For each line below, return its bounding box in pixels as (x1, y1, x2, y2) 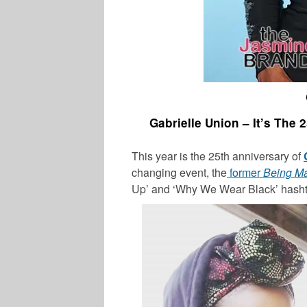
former (227, 164, 263, 180)
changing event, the (132, 164, 227, 180)
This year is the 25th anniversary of (132, 147, 304, 164)
